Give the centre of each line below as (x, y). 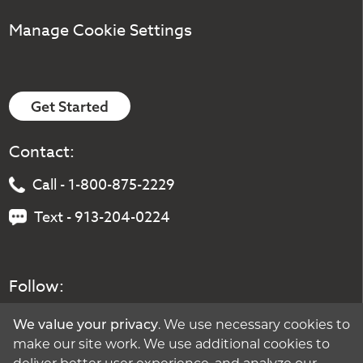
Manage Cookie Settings (101, 31)
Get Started (70, 106)
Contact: (42, 152)
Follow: (37, 287)
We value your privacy (85, 325)
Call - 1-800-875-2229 (104, 186)
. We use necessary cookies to (254, 325)
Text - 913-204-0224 (102, 218)
